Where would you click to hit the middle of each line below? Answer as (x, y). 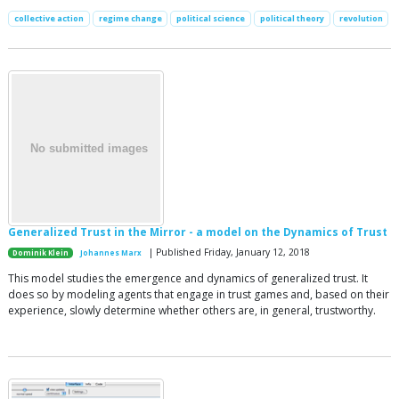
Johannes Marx (111, 252)
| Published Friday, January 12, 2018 (228, 252)
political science (211, 19)
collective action (49, 19)
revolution (361, 19)
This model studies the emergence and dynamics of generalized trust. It (188, 278)
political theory (292, 19)
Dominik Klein (41, 252)
